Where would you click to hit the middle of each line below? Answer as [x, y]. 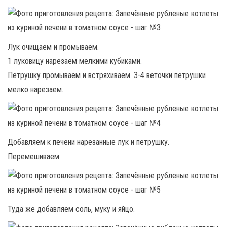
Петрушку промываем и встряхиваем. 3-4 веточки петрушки [107, 75]
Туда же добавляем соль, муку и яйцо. [71, 209]
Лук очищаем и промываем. [53, 47]
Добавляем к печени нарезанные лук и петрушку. [88, 142]
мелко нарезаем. [35, 89]
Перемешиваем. [34, 156]
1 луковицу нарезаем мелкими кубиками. [75, 61]
